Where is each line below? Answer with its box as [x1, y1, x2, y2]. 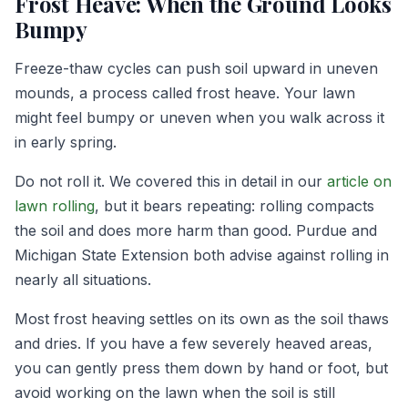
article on [327, 171, 392, 190]
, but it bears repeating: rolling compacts [95, 196, 374, 215]
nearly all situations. [15, 270, 151, 289]
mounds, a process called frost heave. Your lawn [15, 83, 355, 102]
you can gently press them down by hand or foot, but [15, 358, 388, 377]
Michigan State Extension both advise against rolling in [15, 245, 389, 264]
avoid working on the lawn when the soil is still [15, 382, 335, 402]
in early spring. [15, 132, 117, 151]
